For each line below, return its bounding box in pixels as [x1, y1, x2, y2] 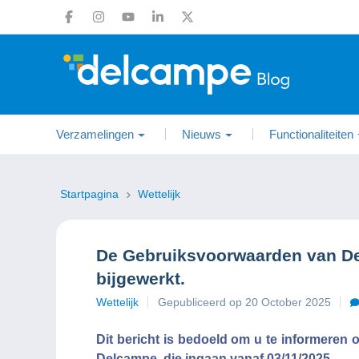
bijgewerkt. [96, 269, 185, 288]
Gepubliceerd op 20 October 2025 [158, 296, 331, 309]
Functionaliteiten [269, 127, 353, 141]
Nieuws [182, 127, 221, 141]
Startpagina [60, 188, 122, 200]
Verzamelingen [56, 127, 134, 141]
